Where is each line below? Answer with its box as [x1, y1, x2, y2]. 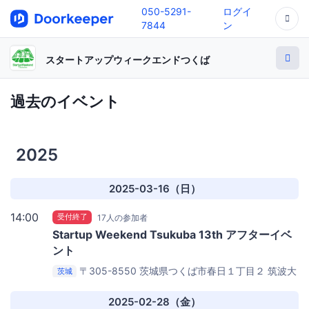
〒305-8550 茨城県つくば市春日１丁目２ [79, 264, 266, 277]
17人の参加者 [97, 212, 148, 223]
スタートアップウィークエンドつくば [46, 53, 210, 66]
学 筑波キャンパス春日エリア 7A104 [52, 278, 212, 290]
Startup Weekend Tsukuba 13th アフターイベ [52, 227, 292, 241]
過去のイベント [10, 92, 120, 110]
